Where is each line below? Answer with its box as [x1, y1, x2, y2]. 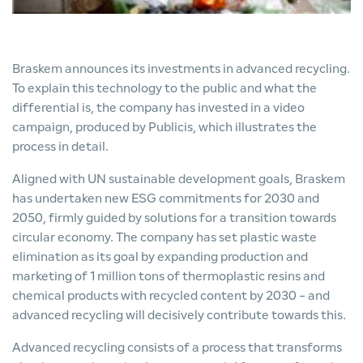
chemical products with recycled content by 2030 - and [12, 288, 330, 302]
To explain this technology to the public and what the [12, 81, 317, 95]
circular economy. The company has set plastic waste [12, 230, 317, 244]
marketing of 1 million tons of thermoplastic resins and [12, 269, 325, 283]
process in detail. [12, 139, 109, 153]
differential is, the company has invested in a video [12, 100, 305, 114]
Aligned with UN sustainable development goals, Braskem [12, 172, 345, 186]
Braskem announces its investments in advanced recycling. [12, 62, 350, 75]
